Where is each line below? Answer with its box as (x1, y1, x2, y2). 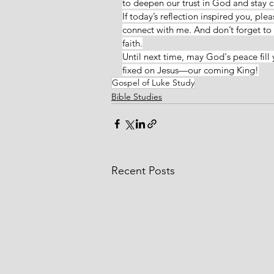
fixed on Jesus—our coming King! (122, 64, 259, 76)
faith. (122, 37, 143, 49)
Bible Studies (111, 91, 162, 102)
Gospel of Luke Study (112, 76, 194, 88)
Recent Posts (111, 163, 175, 177)
